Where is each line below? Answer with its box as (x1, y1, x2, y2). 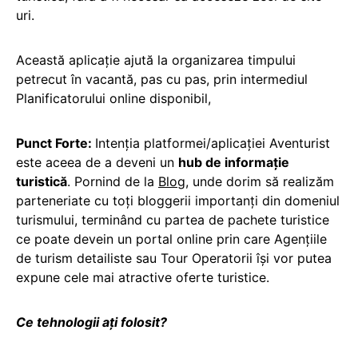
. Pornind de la (67, 173, 158, 189)
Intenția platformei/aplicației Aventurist (95, 134, 330, 151)
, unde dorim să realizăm (185, 173, 334, 189)
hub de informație (178, 153, 289, 170)
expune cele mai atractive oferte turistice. (16, 268, 269, 285)
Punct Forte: (16, 134, 95, 151)
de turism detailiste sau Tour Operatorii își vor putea (16, 249, 332, 266)
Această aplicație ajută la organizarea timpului (16, 51, 296, 68)
